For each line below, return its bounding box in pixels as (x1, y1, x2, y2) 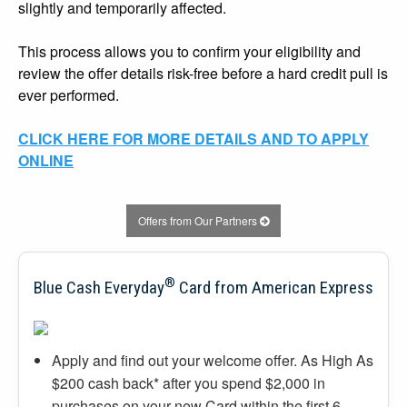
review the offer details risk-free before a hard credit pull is (18, 63, 388, 84)
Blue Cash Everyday (34, 276, 164, 298)
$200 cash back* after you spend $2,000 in (52, 372, 325, 393)
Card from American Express (175, 276, 373, 298)
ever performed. (18, 84, 119, 106)
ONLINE (18, 150, 74, 172)
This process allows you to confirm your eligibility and (18, 41, 361, 63)
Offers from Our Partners (138, 212, 260, 228)
